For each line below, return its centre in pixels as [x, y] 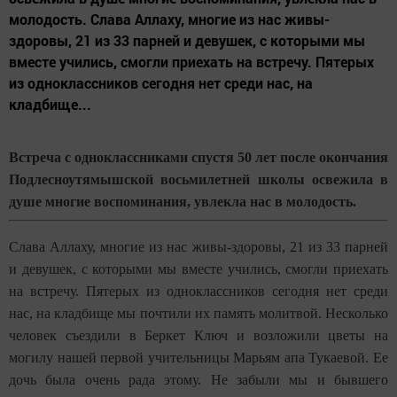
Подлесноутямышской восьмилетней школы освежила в [198, 179]
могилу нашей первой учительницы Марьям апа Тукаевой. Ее [198, 357]
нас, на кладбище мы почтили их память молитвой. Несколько [198, 313]
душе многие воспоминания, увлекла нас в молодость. [183, 201]
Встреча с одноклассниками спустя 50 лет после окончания [198, 157]
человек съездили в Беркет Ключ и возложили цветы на [198, 335]
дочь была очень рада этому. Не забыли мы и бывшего [198, 379]
